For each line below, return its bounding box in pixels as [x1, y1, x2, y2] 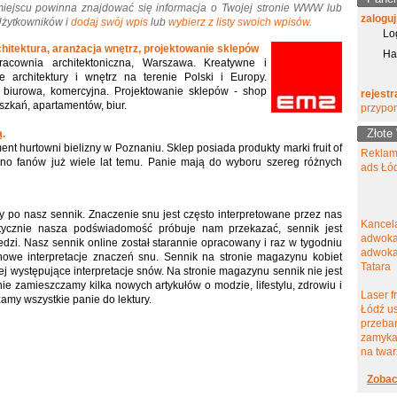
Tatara [361, 261, 391, 273]
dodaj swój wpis [71, 16, 148, 28]
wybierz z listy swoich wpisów [168, 16, 309, 28]
